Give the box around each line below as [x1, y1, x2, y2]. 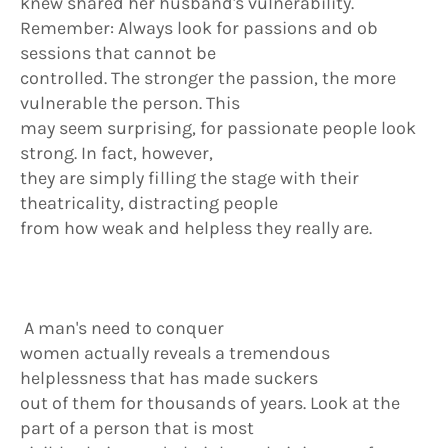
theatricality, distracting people [20, 192, 278, 214]
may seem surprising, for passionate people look [20, 117, 416, 139]
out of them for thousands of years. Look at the [20, 392, 400, 414]
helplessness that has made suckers [20, 367, 318, 389]
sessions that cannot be [20, 42, 216, 64]
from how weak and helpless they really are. [20, 217, 372, 239]
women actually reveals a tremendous [20, 342, 330, 364]
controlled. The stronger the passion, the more [20, 67, 396, 89]
